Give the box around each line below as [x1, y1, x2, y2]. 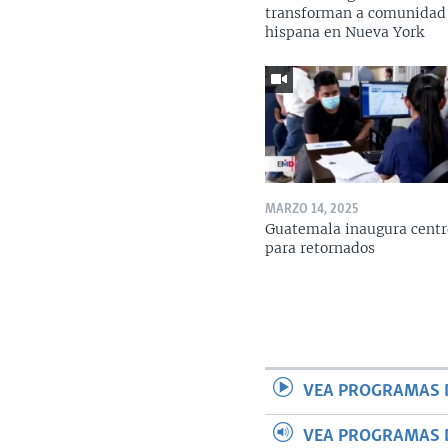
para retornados [265, 238, 376, 257]
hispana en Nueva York [265, 22, 425, 41]
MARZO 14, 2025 [265, 202, 359, 216]
